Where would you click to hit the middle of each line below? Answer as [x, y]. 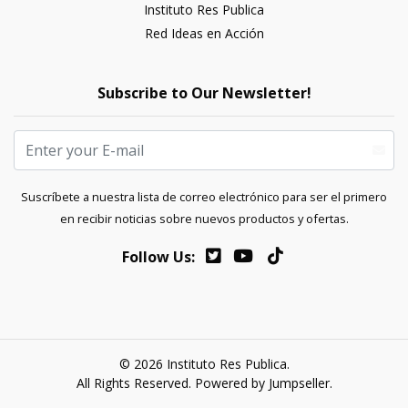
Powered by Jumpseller [262, 383]
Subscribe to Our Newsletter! [204, 93]
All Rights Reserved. [135, 383]
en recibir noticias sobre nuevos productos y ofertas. [204, 219]
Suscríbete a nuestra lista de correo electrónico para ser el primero [204, 197]
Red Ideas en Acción [204, 33]
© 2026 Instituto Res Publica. [204, 364]
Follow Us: [158, 257]
